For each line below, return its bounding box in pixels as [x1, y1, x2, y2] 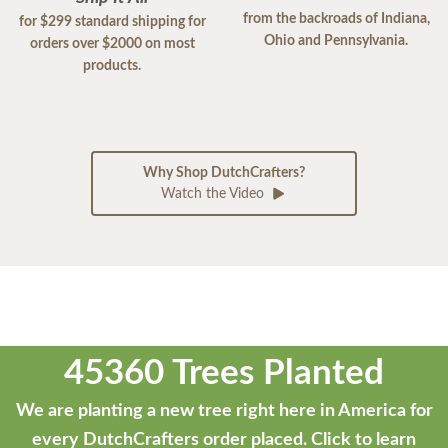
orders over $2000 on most [29, 36, 195, 51]
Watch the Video [160, 186, 268, 201]
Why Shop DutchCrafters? [143, 165, 305, 180]
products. [83, 58, 141, 73]
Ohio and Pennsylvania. [264, 33, 408, 48]
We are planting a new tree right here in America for [15, 401, 433, 420]
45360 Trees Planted [64, 355, 384, 391]
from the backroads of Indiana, [242, 11, 430, 26]
